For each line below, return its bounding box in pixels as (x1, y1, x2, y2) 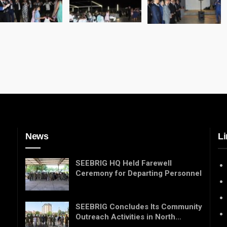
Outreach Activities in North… (75, 212, 181, 221)
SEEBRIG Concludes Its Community (75, 202, 202, 211)
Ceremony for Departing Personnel (75, 169, 202, 178)
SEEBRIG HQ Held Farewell (75, 159, 172, 168)
